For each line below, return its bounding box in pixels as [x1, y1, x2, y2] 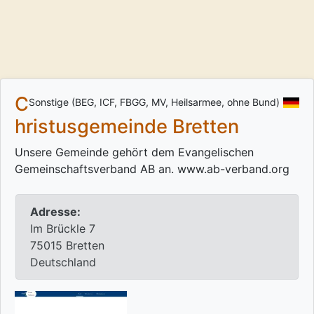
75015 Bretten [30, 238, 104, 253]
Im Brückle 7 [30, 221, 95, 236]
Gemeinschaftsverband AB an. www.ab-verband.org [15, 162, 289, 177]
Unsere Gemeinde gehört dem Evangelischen [15, 145, 254, 160]
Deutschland [30, 255, 96, 270]
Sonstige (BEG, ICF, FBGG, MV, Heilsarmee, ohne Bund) [29, 96, 280, 109]
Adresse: [30, 205, 81, 219]
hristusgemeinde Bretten [15, 115, 239, 139]
